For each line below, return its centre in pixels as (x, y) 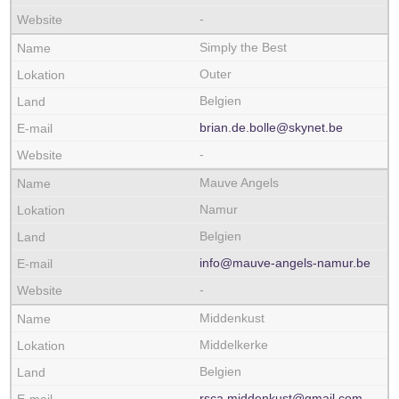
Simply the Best (243, 47)
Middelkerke (234, 345)
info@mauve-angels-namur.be (285, 263)
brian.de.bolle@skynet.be (271, 127)
